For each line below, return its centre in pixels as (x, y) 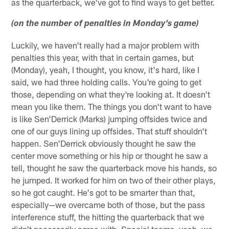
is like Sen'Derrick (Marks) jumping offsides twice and (109, 119)
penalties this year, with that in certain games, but (103, 58)
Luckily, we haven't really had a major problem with (106, 45)
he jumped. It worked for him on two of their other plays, (114, 180)
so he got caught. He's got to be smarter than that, (104, 192)
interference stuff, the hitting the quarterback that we (108, 217)
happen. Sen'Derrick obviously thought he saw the (104, 143)
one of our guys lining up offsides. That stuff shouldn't (109, 131)
